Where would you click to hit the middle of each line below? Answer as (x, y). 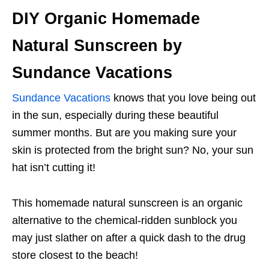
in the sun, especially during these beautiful (115, 115)
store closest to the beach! (75, 255)
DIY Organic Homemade (106, 18)
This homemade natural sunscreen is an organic (127, 203)
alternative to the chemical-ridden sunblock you (125, 220)
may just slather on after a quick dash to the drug (129, 237)
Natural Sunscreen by (97, 45)
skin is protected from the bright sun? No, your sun (133, 150)
